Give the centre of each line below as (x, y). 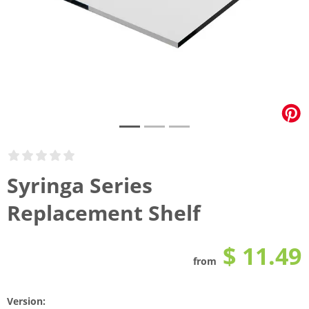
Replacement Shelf (104, 213)
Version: (26, 301)
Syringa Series (80, 185)
